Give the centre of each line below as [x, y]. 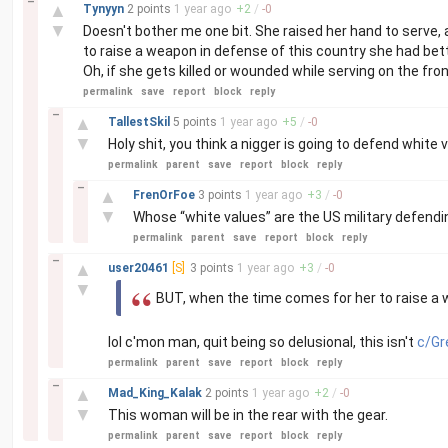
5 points [195, 122]
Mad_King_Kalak [156, 393]
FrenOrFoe [165, 195]
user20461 [140, 268]
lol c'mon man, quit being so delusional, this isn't [262, 342]
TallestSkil [140, 122]
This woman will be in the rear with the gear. [248, 415]
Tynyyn [105, 9]
